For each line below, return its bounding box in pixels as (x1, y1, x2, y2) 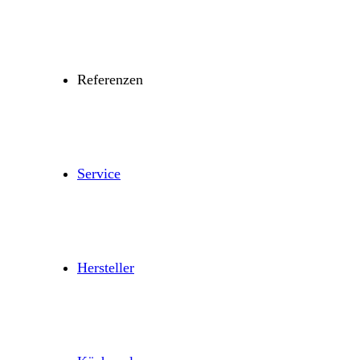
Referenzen (77, 72, 143, 88)
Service (77, 166, 121, 182)
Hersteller (77, 260, 134, 276)
